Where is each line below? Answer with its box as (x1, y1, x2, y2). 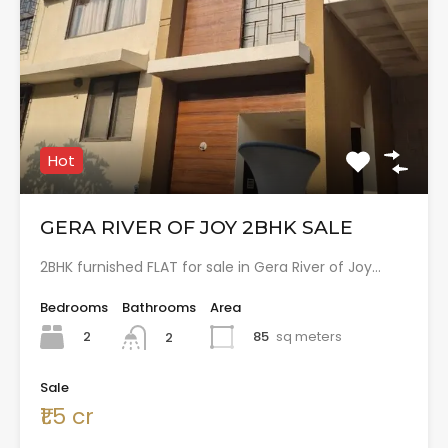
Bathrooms (122, 298, 196, 318)
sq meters (276, 327, 342, 347)
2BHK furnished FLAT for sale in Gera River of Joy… (40, 257, 381, 278)
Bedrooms (40, 298, 108, 318)
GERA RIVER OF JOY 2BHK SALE (40, 216, 353, 240)
